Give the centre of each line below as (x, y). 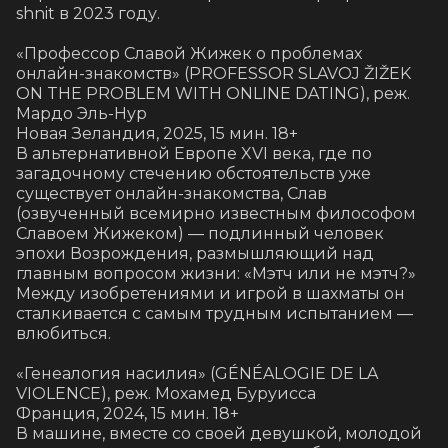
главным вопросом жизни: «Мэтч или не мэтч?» (216, 274)
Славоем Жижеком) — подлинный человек (200, 234)
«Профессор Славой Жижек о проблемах (189, 54)
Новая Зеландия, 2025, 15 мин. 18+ (157, 134)
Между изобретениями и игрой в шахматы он (210, 294)
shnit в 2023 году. (90, 14)
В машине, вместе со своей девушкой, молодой (219, 434)
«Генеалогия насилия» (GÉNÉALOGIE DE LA (197, 374)
